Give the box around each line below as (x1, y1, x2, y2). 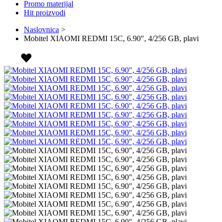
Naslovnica (24, 25, 59, 34)
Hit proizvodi (24, 8, 65, 17)
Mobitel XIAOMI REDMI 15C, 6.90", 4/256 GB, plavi (24, 34, 199, 43)
